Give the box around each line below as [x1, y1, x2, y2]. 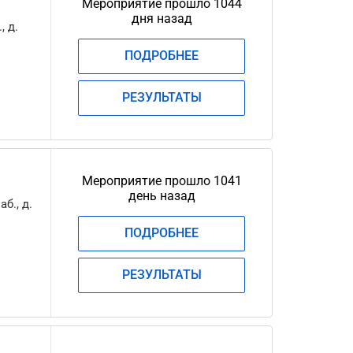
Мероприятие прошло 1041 [81, 173, 242, 188]
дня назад [131, 11, 192, 26]
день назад [128, 188, 195, 203]
